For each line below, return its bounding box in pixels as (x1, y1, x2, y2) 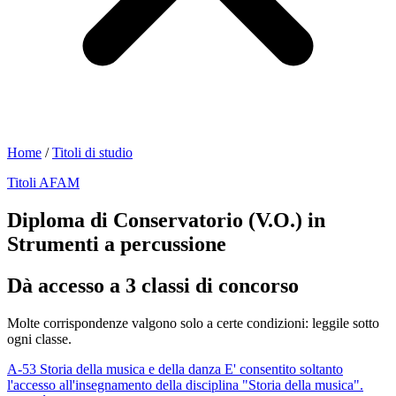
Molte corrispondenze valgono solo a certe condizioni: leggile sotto (7, 315, 379, 331)
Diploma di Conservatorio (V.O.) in (7, 208, 325, 232)
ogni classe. (7, 331, 72, 346)
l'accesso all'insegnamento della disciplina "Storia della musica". (7, 377, 363, 392)
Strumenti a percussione (7, 232, 226, 255)
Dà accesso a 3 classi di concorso (7, 273, 299, 297)
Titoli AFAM (7, 175, 80, 190)
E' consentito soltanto (225, 361, 343, 377)
